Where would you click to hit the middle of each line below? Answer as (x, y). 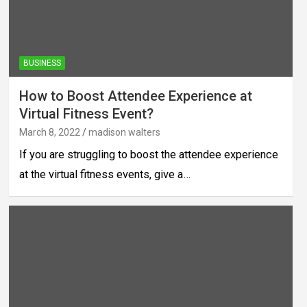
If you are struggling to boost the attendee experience (148, 154)
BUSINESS (42, 63)
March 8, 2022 (49, 132)
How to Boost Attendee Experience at (135, 96)
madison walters (124, 132)
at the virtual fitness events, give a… (105, 174)
